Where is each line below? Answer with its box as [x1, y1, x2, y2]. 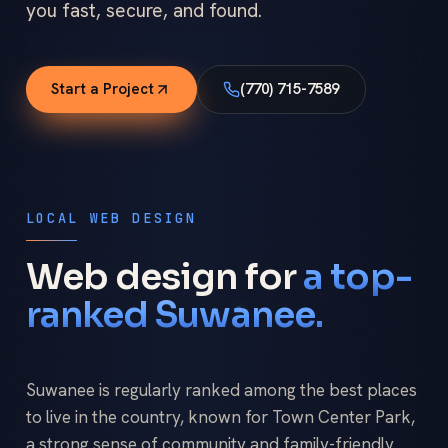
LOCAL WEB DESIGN [25, 208, 197, 227]
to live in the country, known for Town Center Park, [25, 405, 415, 428]
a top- [303, 254, 412, 300]
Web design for [25, 254, 297, 300]
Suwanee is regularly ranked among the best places [25, 378, 417, 401]
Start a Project [51, 79, 154, 100]
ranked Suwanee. [25, 292, 324, 338]
